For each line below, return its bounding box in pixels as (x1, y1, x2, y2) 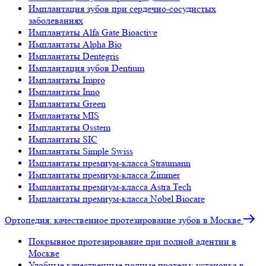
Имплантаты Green (28, 98, 106, 109)
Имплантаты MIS (28, 110, 99, 121)
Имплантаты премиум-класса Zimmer (28, 169, 180, 180)
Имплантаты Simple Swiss (28, 145, 133, 157)
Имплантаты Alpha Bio (28, 39, 122, 50)
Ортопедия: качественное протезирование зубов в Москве (5, 214, 241, 226)
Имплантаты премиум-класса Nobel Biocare (28, 193, 205, 204)
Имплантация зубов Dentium (28, 62, 144, 74)
